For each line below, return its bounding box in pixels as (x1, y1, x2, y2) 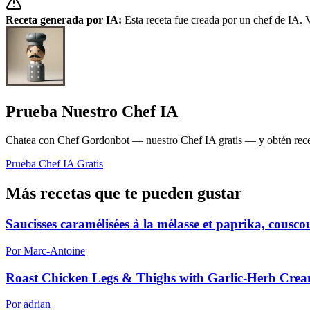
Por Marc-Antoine (6, 245, 85, 257)
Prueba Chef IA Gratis (6, 158, 103, 170)
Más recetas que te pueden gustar (6, 184, 242, 203)
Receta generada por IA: (6, 13, 122, 26)
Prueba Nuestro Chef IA (6, 102, 178, 120)
